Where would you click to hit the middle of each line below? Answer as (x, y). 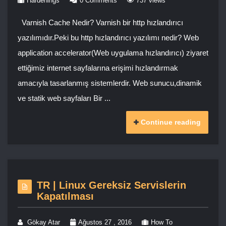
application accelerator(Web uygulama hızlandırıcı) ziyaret (113, 53)
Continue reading (171, 122)
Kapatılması (65, 196)
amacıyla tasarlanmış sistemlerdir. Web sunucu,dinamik (110, 83)
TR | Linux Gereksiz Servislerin (111, 185)
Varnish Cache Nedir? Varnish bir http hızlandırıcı (100, 23)
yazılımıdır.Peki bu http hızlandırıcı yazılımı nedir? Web (108, 38)
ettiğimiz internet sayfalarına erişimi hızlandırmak (98, 68)
